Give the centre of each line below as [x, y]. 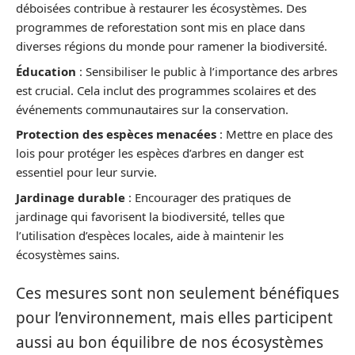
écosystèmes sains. [68, 254]
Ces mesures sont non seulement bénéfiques [177, 294]
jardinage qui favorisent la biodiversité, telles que [150, 216]
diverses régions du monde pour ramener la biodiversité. [172, 46]
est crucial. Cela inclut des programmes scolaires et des [166, 90]
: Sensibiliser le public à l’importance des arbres [207, 71]
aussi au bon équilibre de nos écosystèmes [170, 343]
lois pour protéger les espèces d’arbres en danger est [160, 153]
